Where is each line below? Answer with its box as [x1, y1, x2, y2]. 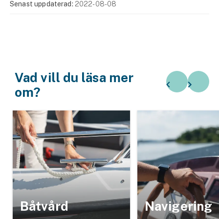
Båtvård [20, 198, 68, 214]
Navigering [145, 198, 212, 214]
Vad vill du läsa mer [15, 69, 134, 85]
